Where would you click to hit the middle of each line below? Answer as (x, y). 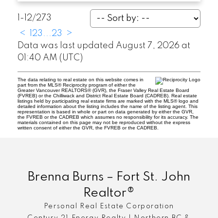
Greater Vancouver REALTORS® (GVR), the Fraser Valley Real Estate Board (103, 90)
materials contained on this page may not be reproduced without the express (104, 122)
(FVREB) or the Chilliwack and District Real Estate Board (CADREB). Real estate (107, 95)
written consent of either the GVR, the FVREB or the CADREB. (88, 127)
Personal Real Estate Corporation (109, 206)
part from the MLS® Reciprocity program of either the (76, 85)
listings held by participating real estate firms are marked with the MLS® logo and (108, 101)
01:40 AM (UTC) (50, 58)
